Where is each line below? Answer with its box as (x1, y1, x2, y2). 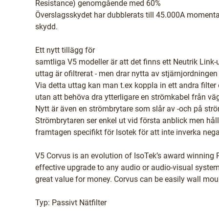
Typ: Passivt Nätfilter (35, 198, 107, 207)
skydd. (35, 22, 58, 31)
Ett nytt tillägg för (35, 45, 95, 55)
